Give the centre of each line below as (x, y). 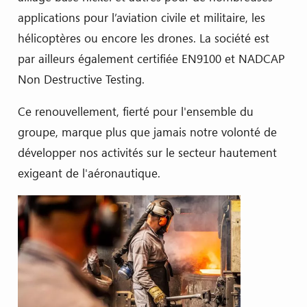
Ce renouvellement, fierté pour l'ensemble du (135, 112)
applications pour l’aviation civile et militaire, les (141, 18)
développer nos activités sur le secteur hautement (147, 153)
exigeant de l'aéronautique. (89, 173)
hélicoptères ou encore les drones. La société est (143, 38)
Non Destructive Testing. (81, 79)
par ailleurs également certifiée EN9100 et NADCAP (151, 59)
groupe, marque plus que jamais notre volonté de (147, 132)
